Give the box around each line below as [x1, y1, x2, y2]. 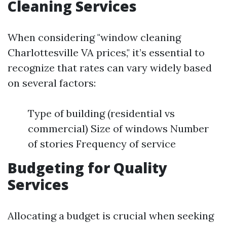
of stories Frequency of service [28, 137, 176, 150]
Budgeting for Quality [8, 158, 167, 177]
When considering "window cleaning [8, 31, 181, 44]
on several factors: [8, 77, 96, 89]
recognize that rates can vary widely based [8, 61, 212, 74]
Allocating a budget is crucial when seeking [8, 209, 214, 222]
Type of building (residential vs [28, 107, 175, 120]
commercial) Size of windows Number [28, 122, 209, 135]
